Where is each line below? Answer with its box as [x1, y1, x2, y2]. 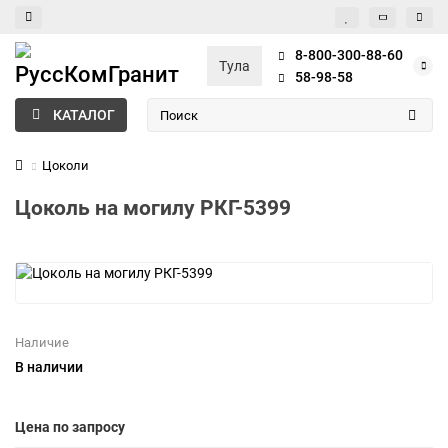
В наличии [15, 359, 83, 375]
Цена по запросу [15, 419, 125, 435]
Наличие [15, 335, 69, 350]
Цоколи [42, 158, 89, 173]
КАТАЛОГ [52, 107, 115, 123]
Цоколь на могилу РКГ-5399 [15, 196, 291, 220]
